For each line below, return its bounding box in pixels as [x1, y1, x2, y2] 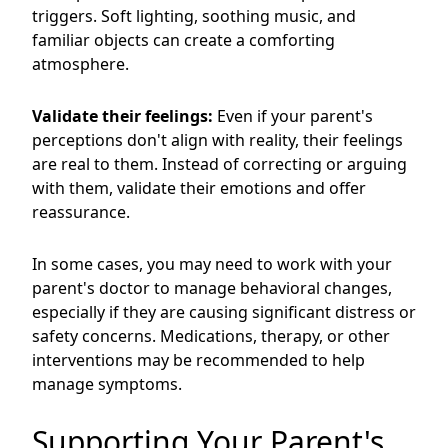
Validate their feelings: [32, 105, 213, 127]
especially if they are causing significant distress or [32, 301, 416, 323]
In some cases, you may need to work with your [32, 253, 392, 275]
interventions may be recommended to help [32, 349, 365, 371]
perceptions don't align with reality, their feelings [32, 129, 403, 151]
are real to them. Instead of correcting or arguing [32, 153, 407, 175]
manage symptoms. [32, 373, 182, 395]
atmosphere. [32, 53, 129, 75]
